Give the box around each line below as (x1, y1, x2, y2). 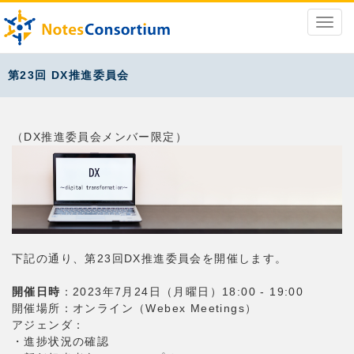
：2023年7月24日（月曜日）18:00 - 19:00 (60, 285, 304, 299)
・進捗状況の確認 (12, 335, 110, 348)
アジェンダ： (12, 318, 85, 332)
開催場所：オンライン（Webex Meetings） (12, 302, 258, 315)
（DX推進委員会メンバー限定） (12, 130, 187, 143)
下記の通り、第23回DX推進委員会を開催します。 (12, 252, 288, 265)
